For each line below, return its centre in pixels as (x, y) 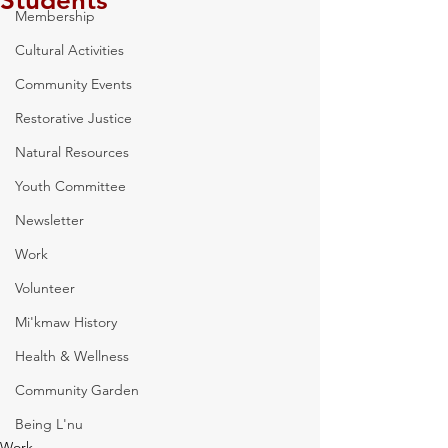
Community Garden (77, 390)
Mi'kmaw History (66, 322)
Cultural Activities (69, 50)
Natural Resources (72, 152)
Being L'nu (49, 424)
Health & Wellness (72, 356)
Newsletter (49, 220)
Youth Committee (70, 186)
